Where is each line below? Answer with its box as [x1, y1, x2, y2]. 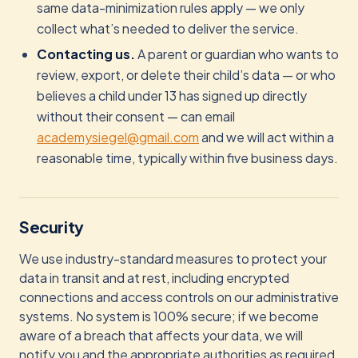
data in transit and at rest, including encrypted [19, 269, 289, 286]
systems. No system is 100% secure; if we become [19, 308, 319, 324]
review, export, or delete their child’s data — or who [37, 66, 336, 83]
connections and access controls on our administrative [19, 288, 339, 305]
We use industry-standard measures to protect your [19, 250, 327, 267]
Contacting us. [37, 46, 135, 62]
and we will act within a [199, 129, 334, 145]
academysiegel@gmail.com [37, 129, 199, 145]
